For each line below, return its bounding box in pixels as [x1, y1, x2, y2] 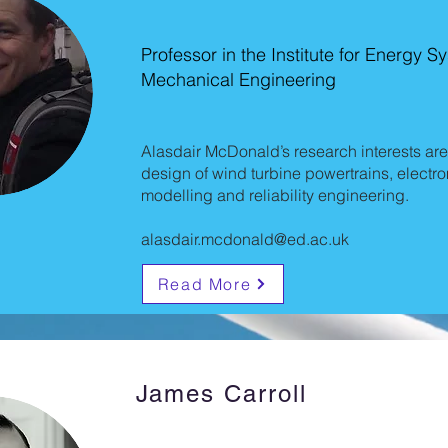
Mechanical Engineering [140, 68, 336, 91]
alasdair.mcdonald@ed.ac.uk [140, 229, 349, 249]
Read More [157, 274, 252, 294]
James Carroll [135, 380, 307, 407]
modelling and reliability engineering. [140, 185, 409, 205]
